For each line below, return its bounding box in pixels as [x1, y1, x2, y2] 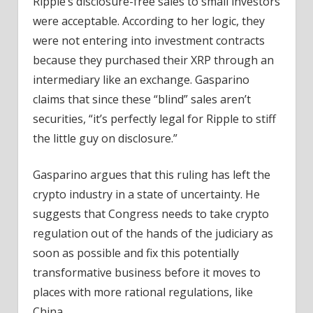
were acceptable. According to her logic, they [32, 13, 265, 29]
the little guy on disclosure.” [32, 130, 177, 146]
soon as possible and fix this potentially [32, 245, 239, 261]
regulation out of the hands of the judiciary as [32, 225, 273, 241]
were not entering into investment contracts [32, 32, 265, 48]
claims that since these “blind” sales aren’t [32, 91, 251, 107]
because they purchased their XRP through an [32, 52, 274, 68]
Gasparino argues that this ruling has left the [32, 166, 270, 182]
